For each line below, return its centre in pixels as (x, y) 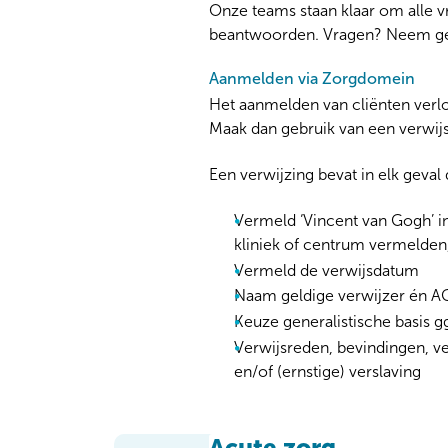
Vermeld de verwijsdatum (326, 270)
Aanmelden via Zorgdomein (312, 79)
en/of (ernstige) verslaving (327, 371)
